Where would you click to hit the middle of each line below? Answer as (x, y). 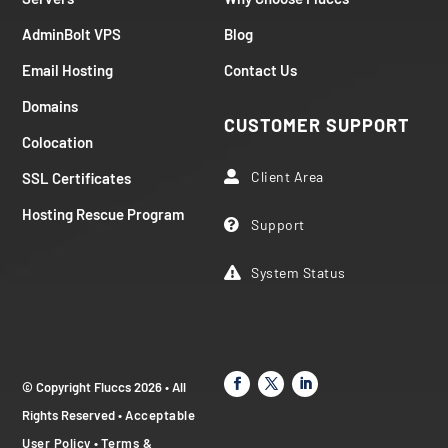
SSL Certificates (77, 177)
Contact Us (260, 69)
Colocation (58, 141)
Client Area (287, 176)
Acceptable (160, 414)
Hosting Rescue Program (103, 213)
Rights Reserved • (74, 414)
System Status (298, 272)
